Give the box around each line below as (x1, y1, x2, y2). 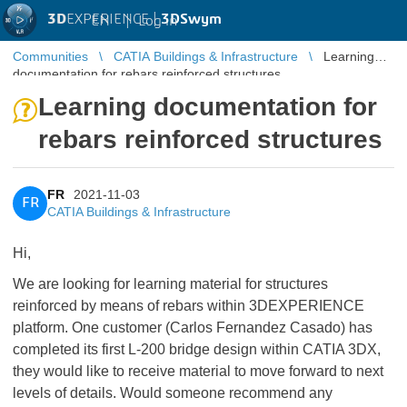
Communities (13, 49, 88, 64)
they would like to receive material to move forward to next (13, 363, 383, 379)
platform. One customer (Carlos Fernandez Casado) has (13, 320, 372, 335)
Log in (138, 13, 177, 28)
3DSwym (161, 12, 222, 26)
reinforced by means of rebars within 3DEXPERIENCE (13, 298, 364, 313)
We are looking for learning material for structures (13, 276, 328, 292)
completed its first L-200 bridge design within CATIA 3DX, (13, 342, 381, 357)
